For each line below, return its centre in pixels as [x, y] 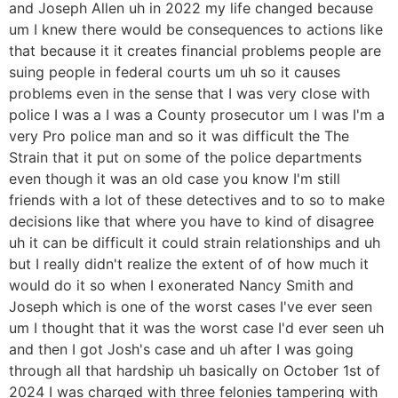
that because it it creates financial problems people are [195, 51]
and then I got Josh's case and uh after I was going [181, 350]
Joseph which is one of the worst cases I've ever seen [191, 307]
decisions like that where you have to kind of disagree [191, 222]
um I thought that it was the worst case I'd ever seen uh [196, 328]
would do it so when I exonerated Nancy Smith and [181, 286]
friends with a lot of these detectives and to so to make [197, 200]
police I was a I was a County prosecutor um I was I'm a [197, 115]
